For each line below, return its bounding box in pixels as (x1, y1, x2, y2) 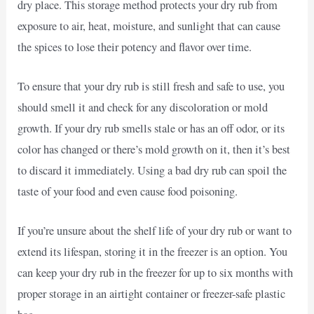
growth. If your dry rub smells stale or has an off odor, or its (18, 120, 285, 136)
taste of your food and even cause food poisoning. (18, 183, 238, 199)
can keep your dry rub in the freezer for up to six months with (18, 265, 294, 281)
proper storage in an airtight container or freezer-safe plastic (18, 286, 286, 302)
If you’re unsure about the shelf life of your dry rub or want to (18, 223, 292, 239)
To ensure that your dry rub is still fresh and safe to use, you (18, 78, 285, 94)
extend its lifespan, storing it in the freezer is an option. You (18, 244, 288, 260)
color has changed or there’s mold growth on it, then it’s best (18, 141, 291, 157)
